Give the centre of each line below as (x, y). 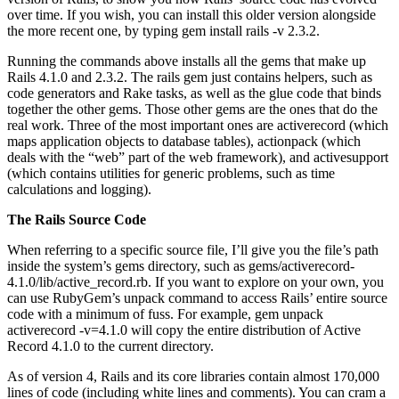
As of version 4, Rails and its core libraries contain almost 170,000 (193, 376)
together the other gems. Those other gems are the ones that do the (192, 109)
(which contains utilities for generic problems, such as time (171, 173)
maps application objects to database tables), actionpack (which (184, 141)
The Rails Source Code (77, 219)
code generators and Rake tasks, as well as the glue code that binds (194, 93)
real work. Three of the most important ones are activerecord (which (198, 125)
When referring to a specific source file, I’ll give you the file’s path (193, 249)
